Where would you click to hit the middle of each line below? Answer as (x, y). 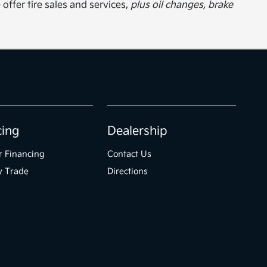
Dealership (138, 131)
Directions (128, 171)
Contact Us (130, 154)
